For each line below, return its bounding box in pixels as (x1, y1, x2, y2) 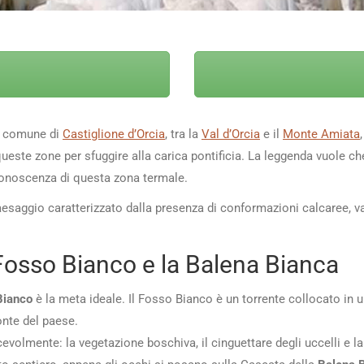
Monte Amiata (283, 126, 360, 141)
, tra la (165, 126, 201, 141)
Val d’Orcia (201, 126, 260, 141)
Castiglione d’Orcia (63, 126, 165, 141)
